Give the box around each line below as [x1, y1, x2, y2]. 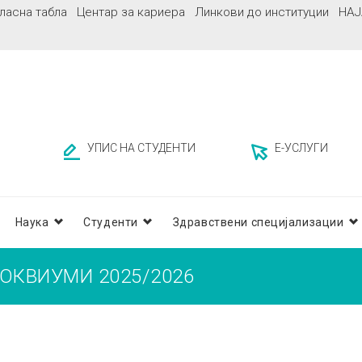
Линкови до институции [194, 5, 329, 19]
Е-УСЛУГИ [275, 141, 329, 155]
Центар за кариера [76, 5, 185, 19]
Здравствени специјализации [172, 216, 344, 229]
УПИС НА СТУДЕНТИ [87, 141, 196, 155]
